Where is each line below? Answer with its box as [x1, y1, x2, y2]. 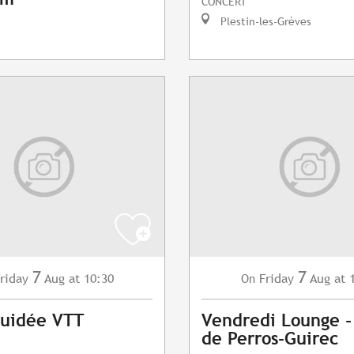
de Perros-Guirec [201, 329, 338, 349]
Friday [258, 271, 294, 287]
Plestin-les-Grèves [217, 14, 311, 28]
